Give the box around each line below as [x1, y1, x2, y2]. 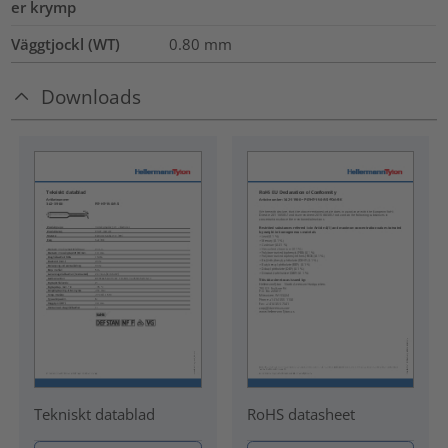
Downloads [41, 83, 142, 109]
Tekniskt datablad [33, 403, 155, 424]
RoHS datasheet [246, 403, 355, 424]
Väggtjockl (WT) [11, 34, 121, 55]
